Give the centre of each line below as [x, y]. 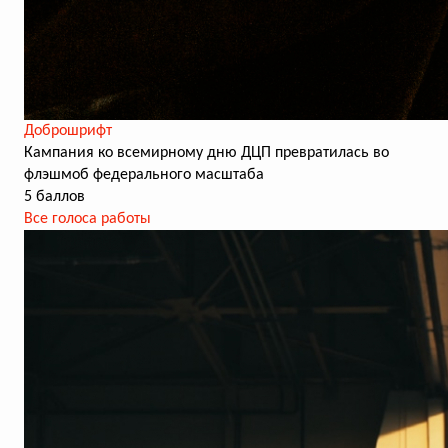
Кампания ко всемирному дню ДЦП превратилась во [206, 153]
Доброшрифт [68, 131]
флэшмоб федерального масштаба [144, 175]
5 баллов [54, 197]
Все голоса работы [87, 219]
